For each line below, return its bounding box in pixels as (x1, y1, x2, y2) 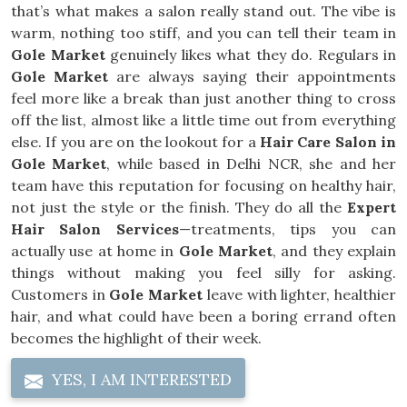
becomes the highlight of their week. (11, 329, 262, 347)
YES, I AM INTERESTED (47, 369, 232, 390)
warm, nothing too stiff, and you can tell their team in (11, 24, 396, 42)
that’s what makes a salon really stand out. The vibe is (11, 2, 396, 20)
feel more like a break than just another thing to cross (11, 89, 396, 107)
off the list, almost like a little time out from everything (11, 111, 396, 129)
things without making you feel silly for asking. (11, 263, 396, 282)
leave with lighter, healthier (203, 285, 397, 303)
